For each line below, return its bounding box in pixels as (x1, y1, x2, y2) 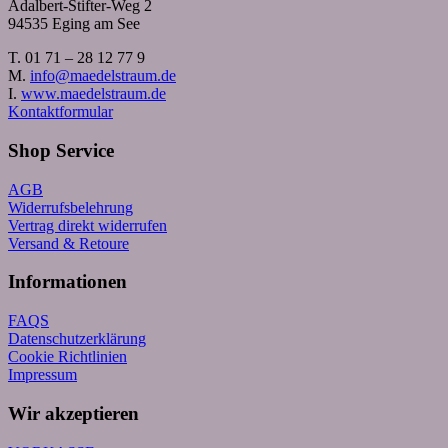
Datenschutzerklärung (8, 330, 146, 348)
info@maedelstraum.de (30, 67, 176, 85)
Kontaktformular (8, 103, 113, 121)
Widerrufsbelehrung (8, 198, 133, 216)
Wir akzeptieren (8, 402, 139, 424)
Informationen (8, 271, 127, 293)
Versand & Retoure (8, 234, 129, 252)
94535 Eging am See (8, 15, 140, 33)
